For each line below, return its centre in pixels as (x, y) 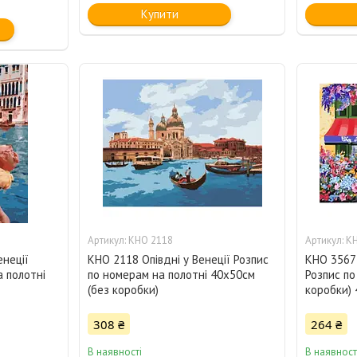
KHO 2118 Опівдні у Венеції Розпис (178, 260)
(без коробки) (124, 290)
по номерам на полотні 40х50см (172, 275)
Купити (159, 14)
